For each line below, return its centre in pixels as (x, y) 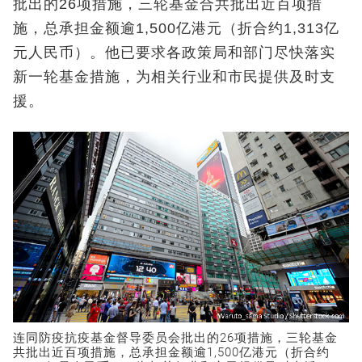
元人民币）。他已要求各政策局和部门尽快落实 (174, 52)
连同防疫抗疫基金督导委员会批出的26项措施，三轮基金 (175, 337)
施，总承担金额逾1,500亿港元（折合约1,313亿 (176, 28)
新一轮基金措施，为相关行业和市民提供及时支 (174, 76)
